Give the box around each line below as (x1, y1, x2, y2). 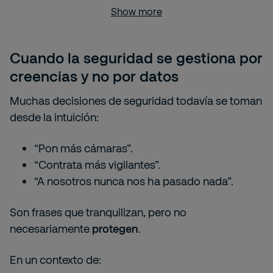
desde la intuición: (10, 110, 99, 124)
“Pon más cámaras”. (34, 141, 133, 155)
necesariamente (10, 222, 92, 235)
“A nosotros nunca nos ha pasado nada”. (34, 174, 233, 188)
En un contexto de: (10, 253, 101, 266)
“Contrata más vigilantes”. (34, 158, 161, 171)
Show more (111, 5, 162, 17)
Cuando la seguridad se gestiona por (10, 49, 263, 66)
